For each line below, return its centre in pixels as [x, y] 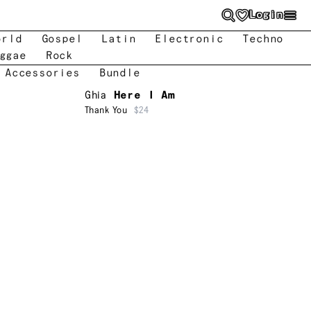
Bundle [119, 73]
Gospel [62, 39]
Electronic [189, 39]
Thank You [106, 110]
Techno [263, 39]
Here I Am [144, 95]
